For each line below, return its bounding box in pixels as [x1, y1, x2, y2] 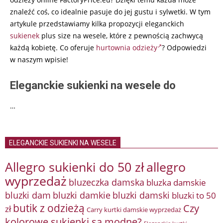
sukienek [10, 31, 39, 41]
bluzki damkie [53, 189, 111, 202]
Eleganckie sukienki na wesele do [10, 79, 176, 92]
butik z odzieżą [13, 201, 85, 216]
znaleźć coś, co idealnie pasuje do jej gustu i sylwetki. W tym [10, 7, 211, 17]
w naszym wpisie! [10, 55, 68, 65]
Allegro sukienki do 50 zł [5, 158, 144, 176]
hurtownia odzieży [96, 43, 157, 53]
